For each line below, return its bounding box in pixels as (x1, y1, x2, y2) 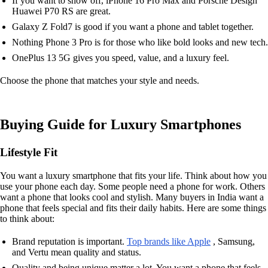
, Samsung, (211, 236, 255, 246)
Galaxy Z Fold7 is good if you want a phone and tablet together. (12, 22, 254, 32)
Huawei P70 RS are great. (12, 6, 111, 17)
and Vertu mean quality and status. (12, 246, 141, 257)
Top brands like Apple (127, 236, 211, 246)
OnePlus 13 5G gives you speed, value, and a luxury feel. (12, 53, 229, 63)
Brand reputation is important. (12, 236, 127, 246)
